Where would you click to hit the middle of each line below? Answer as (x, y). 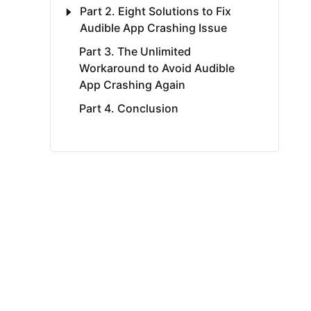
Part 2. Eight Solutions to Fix (155, 11)
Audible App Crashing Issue (153, 28)
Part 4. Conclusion (129, 108)
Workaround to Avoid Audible (157, 68)
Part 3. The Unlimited (135, 51)
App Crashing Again (132, 85)
